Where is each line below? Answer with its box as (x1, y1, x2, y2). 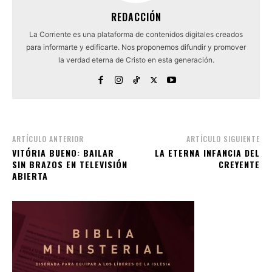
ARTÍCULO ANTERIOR (12, 134, 84, 144)
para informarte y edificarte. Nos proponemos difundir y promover (26, 42, 246, 52)
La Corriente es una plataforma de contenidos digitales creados (29, 30, 243, 39)
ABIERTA (12, 169, 48, 183)
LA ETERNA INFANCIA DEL (154, 146, 260, 160)
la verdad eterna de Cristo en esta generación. (58, 55, 214, 65)
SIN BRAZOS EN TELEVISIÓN (12, 158, 127, 171)
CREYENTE (218, 158, 260, 171)
